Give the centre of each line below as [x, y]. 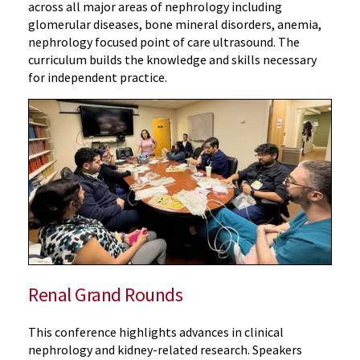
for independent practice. [98, 77]
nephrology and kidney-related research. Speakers [165, 349]
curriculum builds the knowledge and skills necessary [172, 59]
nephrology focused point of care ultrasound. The [164, 42]
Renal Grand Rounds [106, 294]
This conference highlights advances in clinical [156, 331]
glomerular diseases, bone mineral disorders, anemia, [175, 24]
